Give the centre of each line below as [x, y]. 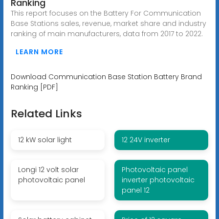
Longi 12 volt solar [48, 169]
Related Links [46, 113]
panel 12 [135, 190]
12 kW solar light [45, 140]
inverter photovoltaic [158, 180]
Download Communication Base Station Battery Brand [106, 77]
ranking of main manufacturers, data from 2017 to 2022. [107, 33]
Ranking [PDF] [34, 87]
